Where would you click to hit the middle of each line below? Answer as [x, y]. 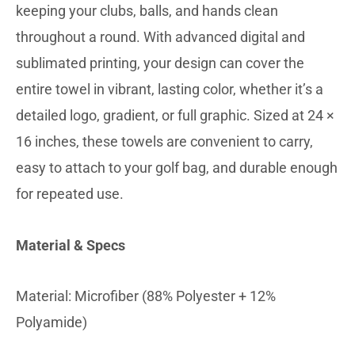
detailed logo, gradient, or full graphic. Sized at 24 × [175, 116]
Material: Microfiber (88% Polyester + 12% [146, 296]
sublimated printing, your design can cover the [160, 63]
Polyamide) [52, 323]
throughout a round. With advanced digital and [160, 37]
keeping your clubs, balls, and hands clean [147, 11]
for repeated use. [70, 194]
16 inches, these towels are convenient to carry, [164, 142]
